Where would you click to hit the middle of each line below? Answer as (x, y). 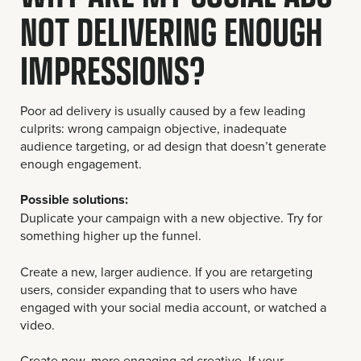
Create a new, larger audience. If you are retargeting (166, 271)
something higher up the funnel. (111, 236)
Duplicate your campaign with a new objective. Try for (171, 218)
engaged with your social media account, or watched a (173, 307)
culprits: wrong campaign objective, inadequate (154, 128)
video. (37, 324)
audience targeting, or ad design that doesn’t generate (173, 145)
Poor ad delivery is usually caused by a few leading (163, 110)
